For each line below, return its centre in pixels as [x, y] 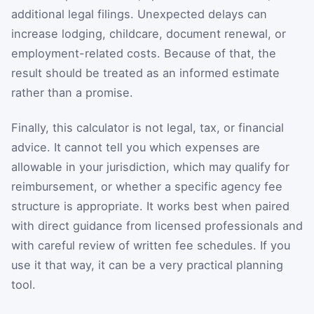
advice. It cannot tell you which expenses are [136, 147]
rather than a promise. [72, 93]
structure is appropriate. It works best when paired [150, 206]
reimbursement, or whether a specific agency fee [147, 186]
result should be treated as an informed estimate [145, 73]
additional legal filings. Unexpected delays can [139, 14]
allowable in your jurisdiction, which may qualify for [150, 166]
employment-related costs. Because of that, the [144, 53]
